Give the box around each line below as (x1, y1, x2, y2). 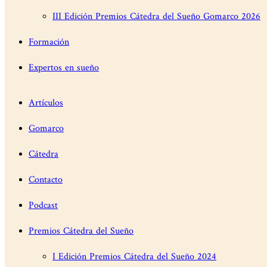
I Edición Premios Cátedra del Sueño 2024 (52, 250, 216, 263)
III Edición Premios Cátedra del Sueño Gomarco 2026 (52, 10, 260, 23)
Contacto (29, 173, 63, 186)
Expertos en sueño (29, 61, 99, 74)
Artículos (29, 97, 63, 109)
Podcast (29, 199, 58, 212)
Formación (29, 36, 69, 48)
